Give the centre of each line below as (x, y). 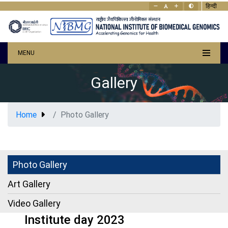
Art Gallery (29, 184)
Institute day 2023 (74, 219)
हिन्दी (211, 6)
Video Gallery (34, 203)
